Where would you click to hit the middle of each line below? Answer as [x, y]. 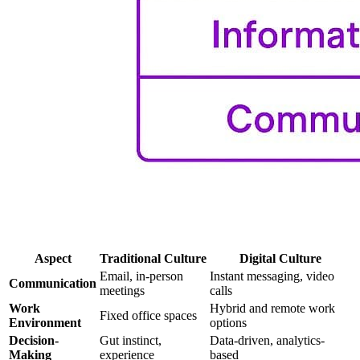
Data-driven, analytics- [267, 341]
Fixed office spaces [148, 316]
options [228, 323]
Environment [45, 323]
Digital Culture [280, 259]
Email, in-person [141, 276]
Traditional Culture [153, 259]
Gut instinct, [131, 341]
